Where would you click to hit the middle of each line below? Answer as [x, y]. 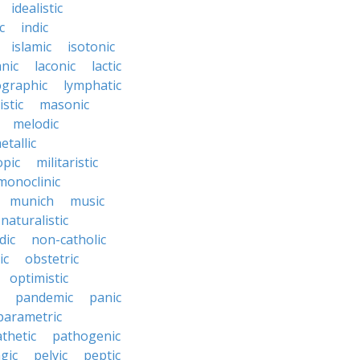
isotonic [91, 47]
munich [32, 201]
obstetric [52, 259]
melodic [36, 124]
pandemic [44, 297]
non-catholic [69, 239]
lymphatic [92, 85]
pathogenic [86, 336]
